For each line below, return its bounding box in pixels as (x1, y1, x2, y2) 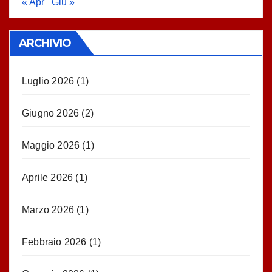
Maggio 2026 (22, 140, 80, 151)
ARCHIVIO (19, 36, 71, 50)
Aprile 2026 (22, 172, 73, 183)
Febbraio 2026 (22, 237, 87, 247)
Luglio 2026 (22, 76, 75, 86)
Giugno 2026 (22, 108, 80, 118)
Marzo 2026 (22, 205, 74, 215)
